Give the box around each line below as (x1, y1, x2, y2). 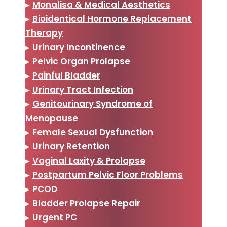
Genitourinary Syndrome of (32, 97, 153, 110)
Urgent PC (32, 211, 77, 223)
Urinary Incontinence (32, 41, 125, 53)
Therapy (25, 26, 63, 39)
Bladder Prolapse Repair (32, 197, 140, 209)
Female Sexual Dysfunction (32, 126, 153, 138)
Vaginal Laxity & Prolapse (32, 154, 145, 167)
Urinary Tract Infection (32, 83, 133, 96)
